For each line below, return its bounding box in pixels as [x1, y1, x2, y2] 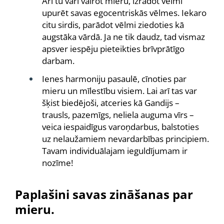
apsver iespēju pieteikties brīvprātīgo [42, 43, 184, 54]
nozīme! [42, 157, 73, 168]
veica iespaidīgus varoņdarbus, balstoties [42, 121, 199, 132]
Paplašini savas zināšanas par [15, 186, 193, 202]
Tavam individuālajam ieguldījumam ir [42, 145, 187, 156]
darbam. [42, 55, 74, 66]
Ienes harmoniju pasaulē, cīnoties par [42, 73, 186, 84]
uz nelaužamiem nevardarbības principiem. [42, 133, 209, 144]
